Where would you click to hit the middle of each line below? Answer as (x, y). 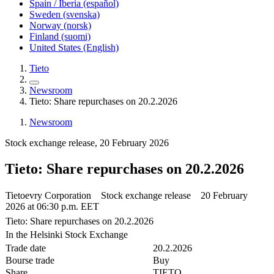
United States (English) (74, 47)
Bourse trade (40, 260)
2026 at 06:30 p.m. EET (52, 206)
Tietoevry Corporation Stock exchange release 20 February (127, 195)
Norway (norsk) (60, 25)
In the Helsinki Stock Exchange (67, 234)
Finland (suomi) (60, 36)
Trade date (38, 248)
